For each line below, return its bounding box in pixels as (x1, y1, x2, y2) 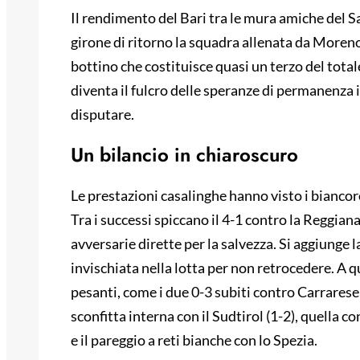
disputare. (71, 105, 134, 124)
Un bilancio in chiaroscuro (71, 141, 298, 170)
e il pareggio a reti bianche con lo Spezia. (71, 331, 317, 350)
